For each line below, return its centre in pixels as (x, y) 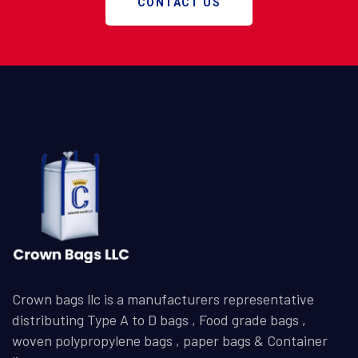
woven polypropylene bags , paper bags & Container (170, 340)
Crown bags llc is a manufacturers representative (163, 298)
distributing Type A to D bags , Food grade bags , (159, 319)
